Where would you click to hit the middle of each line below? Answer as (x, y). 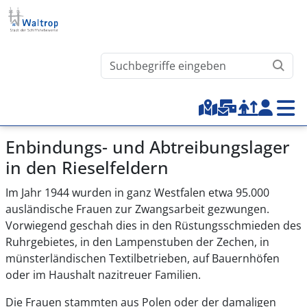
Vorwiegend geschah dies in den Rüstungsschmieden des (153, 226)
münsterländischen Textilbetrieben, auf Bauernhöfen (143, 259)
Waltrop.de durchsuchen (164, 60)
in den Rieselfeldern (87, 167)
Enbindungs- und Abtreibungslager (148, 147)
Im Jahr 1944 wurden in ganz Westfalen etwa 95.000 (137, 193)
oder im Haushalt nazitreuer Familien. (105, 275)
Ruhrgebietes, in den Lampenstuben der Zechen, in (137, 242)
